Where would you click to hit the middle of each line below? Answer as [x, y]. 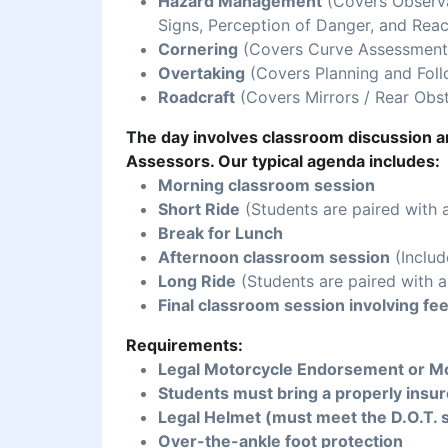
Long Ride [197, 281]
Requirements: [184, 345]
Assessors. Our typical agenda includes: [283, 161]
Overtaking [201, 73]
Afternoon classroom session [274, 257]
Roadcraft [196, 97]
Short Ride [199, 209]
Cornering [198, 49]
